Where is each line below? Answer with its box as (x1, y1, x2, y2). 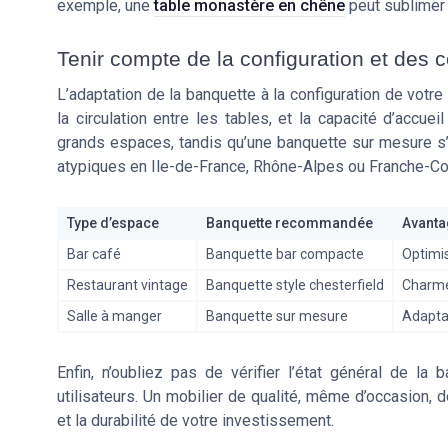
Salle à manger (67, 308, 162, 325)
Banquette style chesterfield (206, 277, 384, 294)
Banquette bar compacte (206, 246, 364, 263)
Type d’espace (67, 215, 159, 232)
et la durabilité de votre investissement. (57, 411, 334, 431)
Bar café (67, 246, 121, 263)
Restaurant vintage (67, 277, 188, 294)
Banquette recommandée (206, 215, 373, 232)
